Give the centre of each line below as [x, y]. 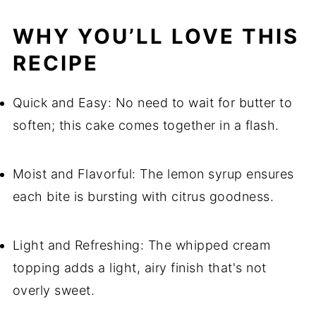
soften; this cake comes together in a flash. [146, 125]
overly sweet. [54, 290]
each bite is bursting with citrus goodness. [143, 196]
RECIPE [55, 63]
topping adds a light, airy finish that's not [139, 268]
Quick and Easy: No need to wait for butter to [152, 103]
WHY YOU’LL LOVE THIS [156, 36]
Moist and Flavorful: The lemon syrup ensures [153, 174]
